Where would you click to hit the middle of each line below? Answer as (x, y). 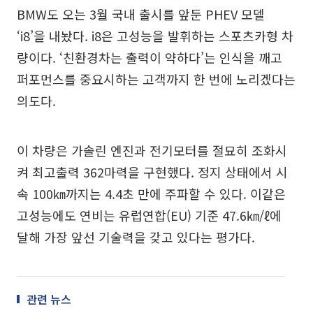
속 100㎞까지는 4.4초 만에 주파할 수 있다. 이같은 (151, 194)
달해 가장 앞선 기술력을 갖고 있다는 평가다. (136, 237)
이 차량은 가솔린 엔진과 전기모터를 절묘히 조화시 (152, 151)
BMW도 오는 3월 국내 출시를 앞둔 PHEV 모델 (141, 14)
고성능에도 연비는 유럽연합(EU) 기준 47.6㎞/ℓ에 (149, 216)
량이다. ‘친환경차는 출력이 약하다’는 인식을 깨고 (150, 58)
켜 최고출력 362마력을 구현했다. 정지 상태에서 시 (152, 172)
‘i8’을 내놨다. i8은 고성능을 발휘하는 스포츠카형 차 (155, 36)
